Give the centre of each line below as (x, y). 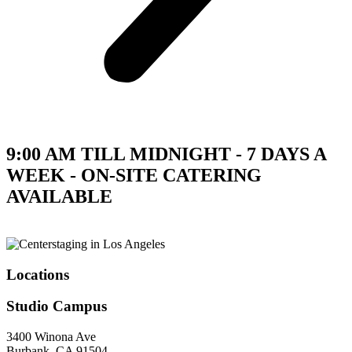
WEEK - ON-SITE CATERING (134, 175)
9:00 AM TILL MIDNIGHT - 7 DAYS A (166, 154)
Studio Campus (57, 306)
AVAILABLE (59, 196)
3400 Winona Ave (51, 337)
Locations (38, 274)
